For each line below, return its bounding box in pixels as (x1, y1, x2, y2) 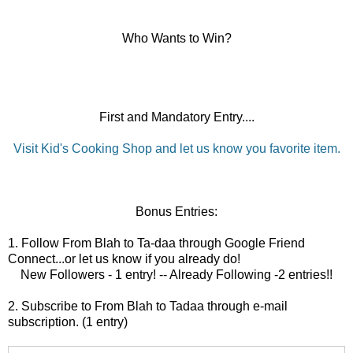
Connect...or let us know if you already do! (8, 251, 240, 266)
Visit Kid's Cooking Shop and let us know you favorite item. (13, 141, 340, 155)
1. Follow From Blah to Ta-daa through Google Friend (8, 236, 305, 250)
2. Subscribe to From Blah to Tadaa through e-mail (8, 299, 288, 313)
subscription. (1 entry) (8, 314, 128, 329)
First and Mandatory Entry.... (98, 110, 255, 124)
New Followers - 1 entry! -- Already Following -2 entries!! (20, 267, 333, 281)
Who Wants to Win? (121, 31, 232, 45)
